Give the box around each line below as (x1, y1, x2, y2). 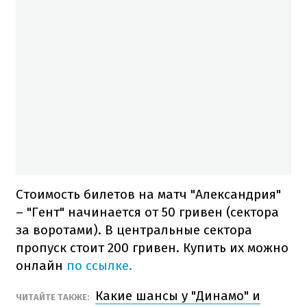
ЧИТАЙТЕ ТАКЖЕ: (16, 291, 92, 302)
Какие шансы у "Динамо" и (95, 287, 260, 304)
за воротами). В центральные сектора (16, 221, 252, 238)
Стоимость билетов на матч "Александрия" (16, 186, 281, 202)
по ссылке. (66, 257, 132, 273)
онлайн (16, 257, 66, 273)
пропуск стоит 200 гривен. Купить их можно (16, 239, 288, 256)
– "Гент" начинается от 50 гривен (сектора (16, 204, 279, 220)
